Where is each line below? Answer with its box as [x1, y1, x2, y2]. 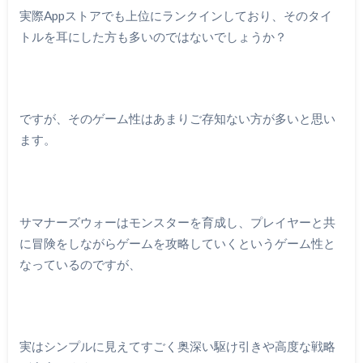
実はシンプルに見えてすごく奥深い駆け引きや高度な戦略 [19, 338, 335, 353]
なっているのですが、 [19, 256, 141, 271]
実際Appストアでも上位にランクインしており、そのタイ [19, 8, 332, 23]
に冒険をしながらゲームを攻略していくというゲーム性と [19, 235, 335, 250]
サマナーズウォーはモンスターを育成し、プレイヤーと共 [19, 214, 335, 229]
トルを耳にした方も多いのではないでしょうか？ [19, 29, 287, 45]
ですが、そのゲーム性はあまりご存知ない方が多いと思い [19, 111, 335, 126]
